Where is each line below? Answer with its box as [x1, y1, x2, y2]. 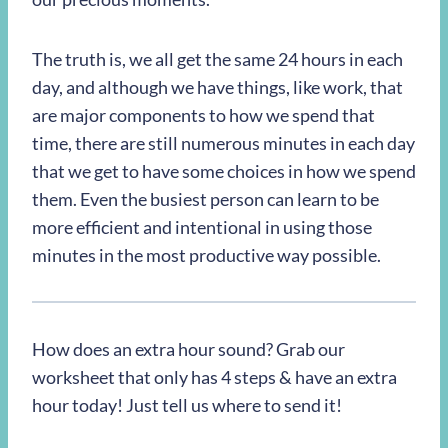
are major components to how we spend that [32, 104, 375, 127]
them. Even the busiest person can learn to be [32, 188, 379, 211]
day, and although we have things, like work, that [32, 76, 403, 99]
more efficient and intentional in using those [32, 216, 372, 239]
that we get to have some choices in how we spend [32, 160, 416, 183]
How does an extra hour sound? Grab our [32, 338, 345, 361]
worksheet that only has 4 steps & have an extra [32, 366, 397, 389]
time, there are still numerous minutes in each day [32, 132, 415, 155]
